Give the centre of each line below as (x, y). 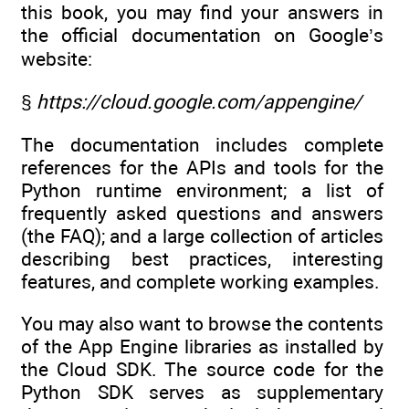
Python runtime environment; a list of (202, 190)
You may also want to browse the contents (202, 324)
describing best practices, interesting (202, 258)
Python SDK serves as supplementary (202, 393)
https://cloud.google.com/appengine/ (199, 101)
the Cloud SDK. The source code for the (202, 370)
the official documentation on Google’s (202, 36)
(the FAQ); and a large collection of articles (202, 236)
